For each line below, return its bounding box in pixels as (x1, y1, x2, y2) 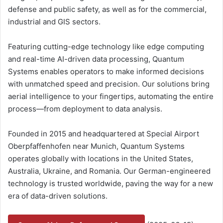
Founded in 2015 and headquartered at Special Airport (8, 128, 199, 138)
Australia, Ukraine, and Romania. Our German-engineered (8, 166, 211, 176)
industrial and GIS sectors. (8, 16, 101, 26)
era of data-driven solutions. (8, 191, 108, 201)
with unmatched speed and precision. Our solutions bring (8, 79, 210, 89)
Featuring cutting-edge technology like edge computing (8, 41, 204, 51)
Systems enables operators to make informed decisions (8, 66, 204, 76)
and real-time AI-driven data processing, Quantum (8, 54, 184, 64)
